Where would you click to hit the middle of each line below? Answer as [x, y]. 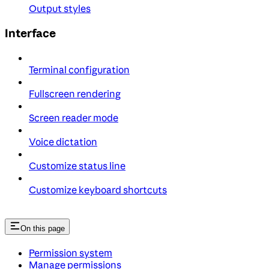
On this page [43, 229]
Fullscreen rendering [75, 93]
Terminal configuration [79, 69]
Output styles [60, 9]
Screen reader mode [74, 117]
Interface [30, 33]
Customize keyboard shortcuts [98, 189]
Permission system [71, 253]
